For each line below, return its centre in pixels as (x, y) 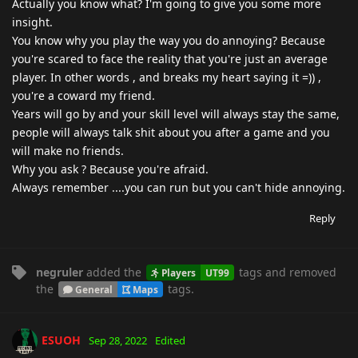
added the (114, 272)
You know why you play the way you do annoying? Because (169, 40)
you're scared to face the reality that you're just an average (170, 58)
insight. (32, 22)
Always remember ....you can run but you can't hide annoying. (179, 187)
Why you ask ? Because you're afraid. (110, 169)
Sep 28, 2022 (118, 340)
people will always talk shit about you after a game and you (171, 132)
